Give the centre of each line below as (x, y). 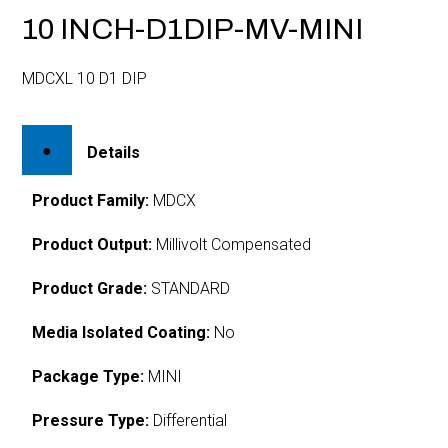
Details (114, 152)
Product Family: (91, 200)
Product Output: (92, 244)
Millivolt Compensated (232, 244)
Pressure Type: (91, 420)
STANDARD (189, 288)
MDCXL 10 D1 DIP (85, 78)
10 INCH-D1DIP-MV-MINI (193, 29)
